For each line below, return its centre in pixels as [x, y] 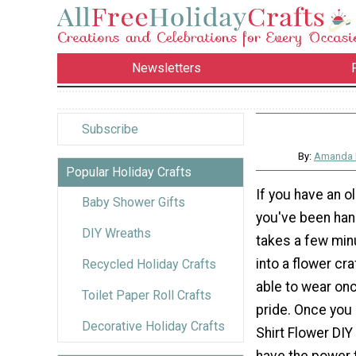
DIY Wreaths [116, 233]
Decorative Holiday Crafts [153, 326]
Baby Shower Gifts [133, 202]
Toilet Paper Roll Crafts [147, 295]
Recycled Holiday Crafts [149, 264]
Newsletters [167, 68]
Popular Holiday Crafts [129, 172]
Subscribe [110, 129]
